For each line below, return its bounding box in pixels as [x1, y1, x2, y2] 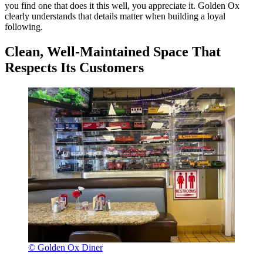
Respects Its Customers [5, 59, 144, 75]
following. [5, 21, 43, 32]
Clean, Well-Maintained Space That [5, 43, 221, 59]
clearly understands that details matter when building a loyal [5, 11, 225, 21]
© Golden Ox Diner [28, 242, 103, 252]
